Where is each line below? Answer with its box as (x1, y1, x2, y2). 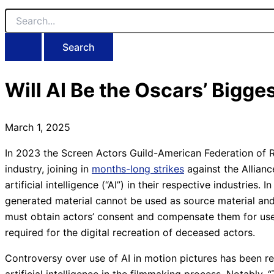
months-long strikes (92, 163, 184, 176)
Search (4, 9, 32, 20)
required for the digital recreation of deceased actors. (5, 226, 255, 239)
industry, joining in (5, 163, 92, 176)
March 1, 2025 (5, 121, 70, 134)
